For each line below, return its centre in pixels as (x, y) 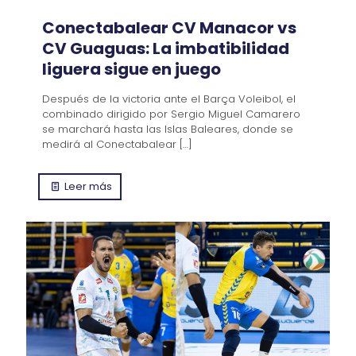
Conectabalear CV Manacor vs (169, 27)
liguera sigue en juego (132, 69)
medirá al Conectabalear (109, 144)
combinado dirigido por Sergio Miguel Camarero (171, 114)
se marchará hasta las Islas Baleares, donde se (168, 129)
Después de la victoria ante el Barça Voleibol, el (169, 99)
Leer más (89, 186)
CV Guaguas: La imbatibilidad (166, 48)
